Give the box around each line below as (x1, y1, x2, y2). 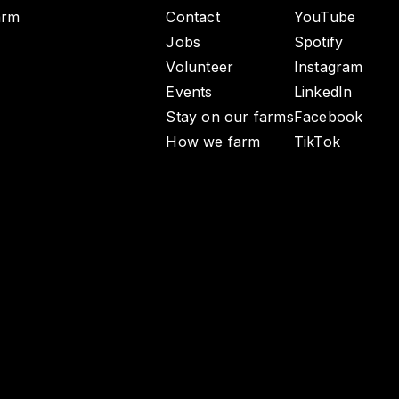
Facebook (293, 108, 363, 126)
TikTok (293, 133, 341, 151)
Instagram (293, 58, 363, 76)
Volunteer (166, 58, 234, 76)
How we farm (166, 133, 261, 151)
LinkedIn (293, 83, 353, 101)
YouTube (293, 8, 356, 26)
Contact (166, 8, 220, 26)
